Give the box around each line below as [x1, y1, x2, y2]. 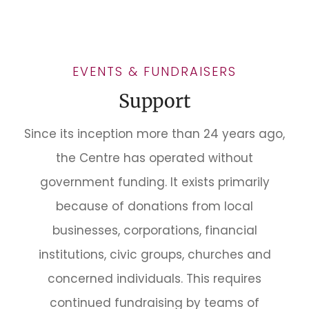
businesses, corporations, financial [52, 221, 257, 239]
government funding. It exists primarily [39, 173, 270, 190]
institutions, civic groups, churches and [38, 246, 271, 263]
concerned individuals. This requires [48, 270, 261, 287]
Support [119, 89, 190, 112]
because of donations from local [56, 197, 253, 215]
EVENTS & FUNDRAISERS [72, 62, 237, 80]
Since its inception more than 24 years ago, [24, 125, 285, 142]
